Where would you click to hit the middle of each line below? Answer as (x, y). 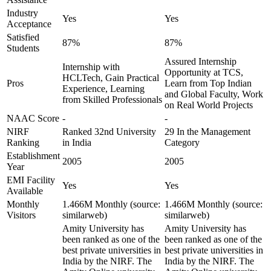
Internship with (91, 67)
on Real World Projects (209, 105)
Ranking (23, 142)
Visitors (21, 215)
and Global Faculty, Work (214, 94)
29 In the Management (207, 132)
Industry (22, 13)
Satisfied (23, 37)
